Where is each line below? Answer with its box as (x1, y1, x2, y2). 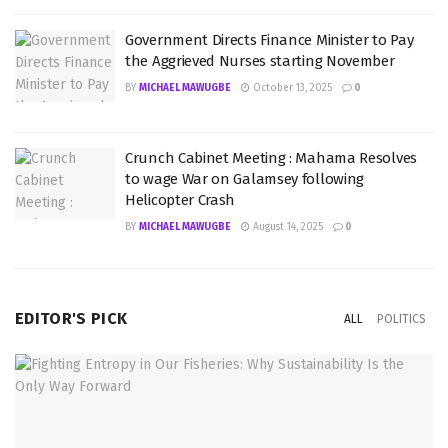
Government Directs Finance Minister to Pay (125, 31, 414, 49)
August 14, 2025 (250, 220, 323, 233)
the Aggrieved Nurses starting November (125, 52, 395, 70)
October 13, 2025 (250, 82, 332, 94)
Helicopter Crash (125, 190, 236, 209)
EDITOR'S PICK (15, 308, 128, 328)
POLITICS (377, 311, 426, 326)
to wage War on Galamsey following (125, 169, 365, 188)
